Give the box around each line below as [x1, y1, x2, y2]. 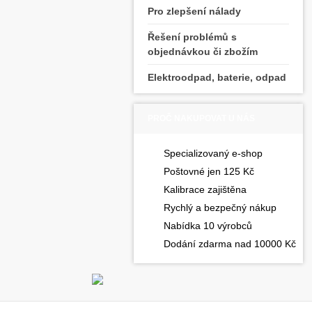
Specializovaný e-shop [164, 148, 263, 159]
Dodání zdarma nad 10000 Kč [164, 238, 296, 249]
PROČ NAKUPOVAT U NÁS [148, 114, 255, 123]
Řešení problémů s [148, 31, 237, 42]
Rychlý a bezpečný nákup [164, 202, 276, 213]
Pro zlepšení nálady [148, 6, 241, 17]
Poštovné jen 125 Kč [164, 166, 254, 177]
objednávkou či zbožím [148, 46, 258, 57]
